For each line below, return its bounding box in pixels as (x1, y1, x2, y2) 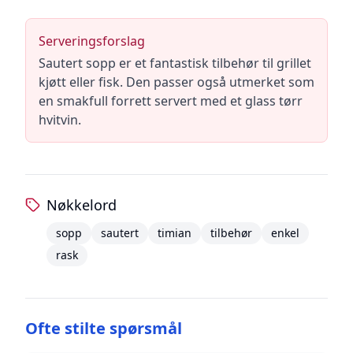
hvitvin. (39, 111, 81, 128)
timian (157, 225, 191, 240)
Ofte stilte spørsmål (25, 318, 182, 339)
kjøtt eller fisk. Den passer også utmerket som (39, 73, 314, 91)
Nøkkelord (46, 195, 117, 214)
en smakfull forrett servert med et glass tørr (39, 92, 303, 110)
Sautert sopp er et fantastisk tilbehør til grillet (39, 54, 311, 72)
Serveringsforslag (39, 32, 145, 50)
